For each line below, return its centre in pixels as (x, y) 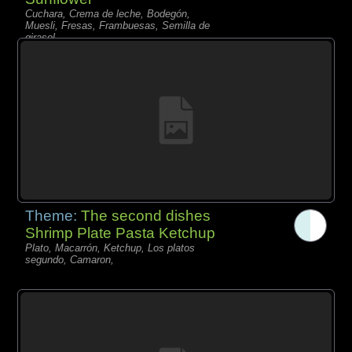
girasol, (42, 37)
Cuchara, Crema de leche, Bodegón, (108, 13)
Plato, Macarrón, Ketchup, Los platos (110, 247)
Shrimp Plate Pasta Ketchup (121, 233)
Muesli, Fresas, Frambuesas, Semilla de (118, 25)
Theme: (53, 215)
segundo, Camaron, (70, 259)
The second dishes (146, 215)
